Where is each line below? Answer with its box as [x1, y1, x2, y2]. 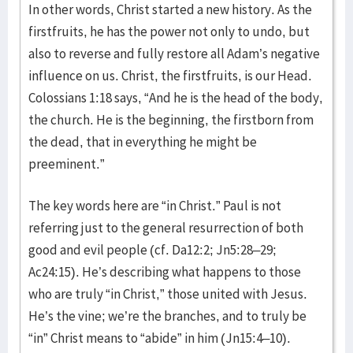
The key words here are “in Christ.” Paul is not [28, 196, 281, 214]
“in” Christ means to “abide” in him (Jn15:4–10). [28, 329, 291, 347]
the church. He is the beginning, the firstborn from [28, 110, 314, 128]
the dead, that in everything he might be [28, 132, 257, 150]
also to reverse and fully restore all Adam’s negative [28, 44, 320, 62]
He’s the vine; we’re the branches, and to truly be [28, 307, 307, 325]
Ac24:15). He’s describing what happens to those [28, 262, 301, 281]
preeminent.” [28, 154, 105, 173]
